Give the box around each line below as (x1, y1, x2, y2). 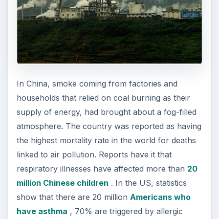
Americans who (130, 192, 191, 202)
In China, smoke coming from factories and (16, 79, 177, 89)
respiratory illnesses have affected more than (16, 164, 187, 174)
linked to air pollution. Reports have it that (16, 150, 172, 160)
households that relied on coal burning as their (16, 93, 190, 103)
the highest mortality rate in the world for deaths (16, 135, 196, 146)
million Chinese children (16, 178, 109, 188)
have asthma (16, 206, 67, 217)
